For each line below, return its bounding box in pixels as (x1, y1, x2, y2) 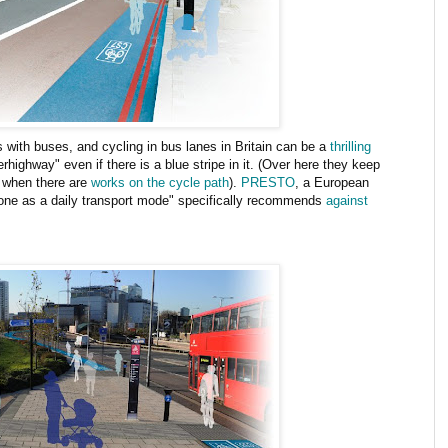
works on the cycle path (91, 174, 229, 190)
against (326, 192, 368, 208)
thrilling (330, 138, 371, 154)
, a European (295, 174, 369, 190)
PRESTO (241, 174, 295, 190)
